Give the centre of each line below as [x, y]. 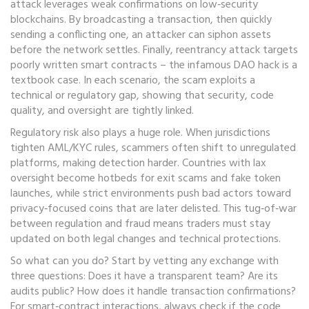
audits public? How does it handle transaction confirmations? [153, 292]
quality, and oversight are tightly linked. [102, 111]
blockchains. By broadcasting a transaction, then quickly [141, 20]
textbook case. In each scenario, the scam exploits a [133, 81]
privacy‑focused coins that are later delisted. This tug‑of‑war [153, 209]
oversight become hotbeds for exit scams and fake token [146, 179]
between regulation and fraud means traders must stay [140, 224]
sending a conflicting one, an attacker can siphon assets [141, 35]
